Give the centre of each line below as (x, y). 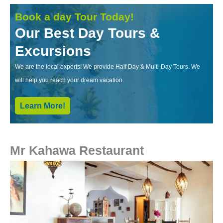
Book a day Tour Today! (74, 16)
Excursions (53, 51)
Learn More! (43, 106)
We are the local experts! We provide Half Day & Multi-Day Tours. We (108, 66)
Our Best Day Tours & (87, 33)
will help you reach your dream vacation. (70, 80)
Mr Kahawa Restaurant (77, 150)
